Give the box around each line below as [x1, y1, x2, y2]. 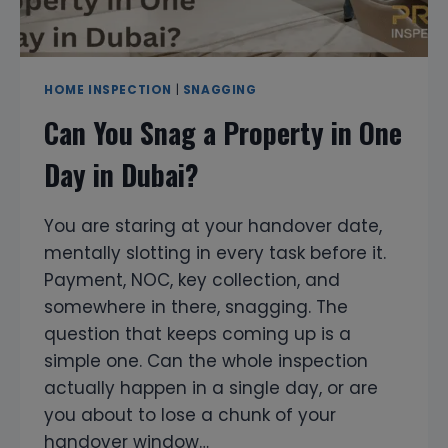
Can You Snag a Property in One [44, 111, 402, 153]
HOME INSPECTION [44, 81, 172, 98]
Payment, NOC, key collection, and [44, 267, 340, 292]
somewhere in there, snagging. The [44, 294, 348, 319]
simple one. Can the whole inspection [44, 348, 368, 373]
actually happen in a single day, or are [44, 375, 378, 400]
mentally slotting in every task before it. [44, 240, 386, 265]
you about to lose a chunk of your [44, 402, 336, 427]
